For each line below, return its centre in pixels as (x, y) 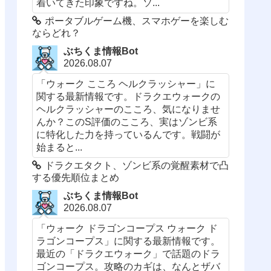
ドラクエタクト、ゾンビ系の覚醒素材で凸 (137, 166)
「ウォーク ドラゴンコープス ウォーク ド (127, 228)
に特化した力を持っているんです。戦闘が (129, 135)
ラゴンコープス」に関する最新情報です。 (129, 241)
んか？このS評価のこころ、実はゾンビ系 (127, 122)
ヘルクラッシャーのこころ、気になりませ (129, 109)
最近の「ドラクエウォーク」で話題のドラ (129, 254)
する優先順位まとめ (76, 178)
